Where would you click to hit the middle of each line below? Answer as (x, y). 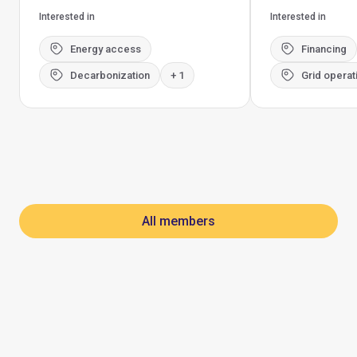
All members (178, 222)
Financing (324, 49)
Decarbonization (110, 76)
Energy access (106, 49)
